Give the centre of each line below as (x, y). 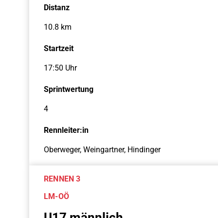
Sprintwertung (69, 89)
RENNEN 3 (62, 179)
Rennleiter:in (66, 130)
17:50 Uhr (60, 68)
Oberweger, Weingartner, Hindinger (102, 150)
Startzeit (59, 48)
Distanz (57, 8)
